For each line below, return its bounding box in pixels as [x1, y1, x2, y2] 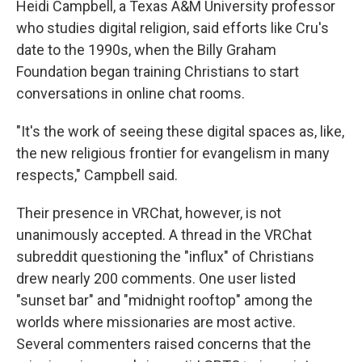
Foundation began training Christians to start [16, 63, 299, 81]
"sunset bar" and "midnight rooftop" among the [16, 292, 313, 309]
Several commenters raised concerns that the [16, 335, 311, 353]
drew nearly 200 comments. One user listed [16, 270, 296, 288]
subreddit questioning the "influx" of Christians [16, 248, 314, 266]
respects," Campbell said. [16, 166, 178, 184]
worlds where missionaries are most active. [16, 314, 296, 331]
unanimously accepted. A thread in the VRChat [16, 226, 312, 244]
